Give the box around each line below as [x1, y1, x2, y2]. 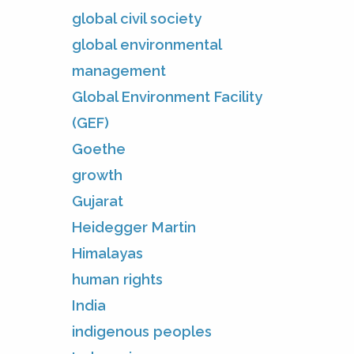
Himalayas [72, 244, 143, 262]
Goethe [72, 140, 126, 157]
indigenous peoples [72, 322, 212, 340]
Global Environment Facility [72, 88, 262, 105]
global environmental [72, 36, 221, 53]
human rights [72, 270, 163, 288]
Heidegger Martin [72, 218, 196, 235]
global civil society [72, 9, 201, 27]
